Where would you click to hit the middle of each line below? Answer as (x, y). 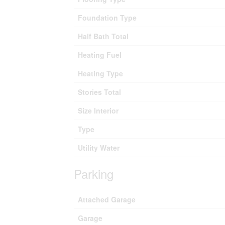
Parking (94, 174)
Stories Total (99, 92)
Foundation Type (107, 18)
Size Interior (98, 110)
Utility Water (99, 148)
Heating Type (100, 73)
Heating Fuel (100, 55)
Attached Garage (107, 199)
